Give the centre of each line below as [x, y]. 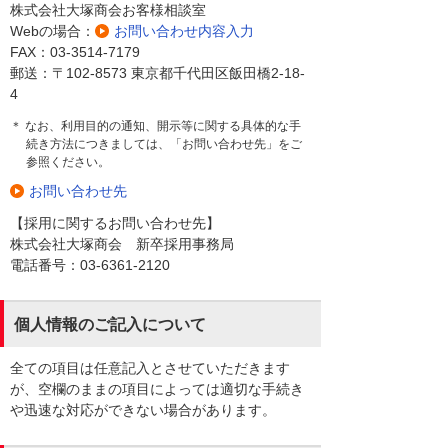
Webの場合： [52, 30]
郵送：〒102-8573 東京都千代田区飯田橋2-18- [157, 72]
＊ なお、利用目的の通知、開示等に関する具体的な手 [155, 125]
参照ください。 [68, 161]
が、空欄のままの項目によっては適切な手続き [157, 388]
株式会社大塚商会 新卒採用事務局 [122, 243]
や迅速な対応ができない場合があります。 [143, 409]
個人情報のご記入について [110, 324]
